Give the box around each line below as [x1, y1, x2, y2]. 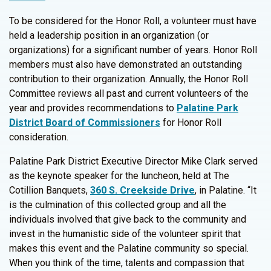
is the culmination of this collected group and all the [9, 199, 226, 211]
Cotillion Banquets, [9, 184, 90, 196]
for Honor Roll [160, 117, 221, 128]
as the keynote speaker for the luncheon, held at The [9, 170, 229, 181]
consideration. [9, 131, 68, 143]
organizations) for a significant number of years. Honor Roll [9, 44, 257, 56]
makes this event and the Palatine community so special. [9, 243, 249, 254]
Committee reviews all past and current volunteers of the [9, 88, 249, 99]
